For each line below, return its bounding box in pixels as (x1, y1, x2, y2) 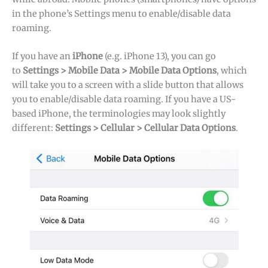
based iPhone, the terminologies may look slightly (12, 108, 226, 120)
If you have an (12, 51, 72, 62)
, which (217, 65, 247, 77)
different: (12, 123, 55, 134)
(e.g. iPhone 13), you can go (103, 51, 216, 62)
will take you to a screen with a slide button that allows (12, 80, 243, 91)
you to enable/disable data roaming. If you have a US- (12, 94, 236, 105)
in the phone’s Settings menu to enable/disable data (12, 8, 231, 19)
